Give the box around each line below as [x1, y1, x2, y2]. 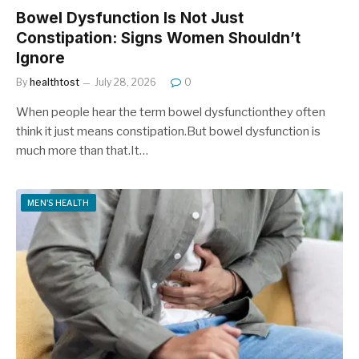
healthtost [30, 75, 79, 88]
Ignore [16, 48, 65, 67]
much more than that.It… [16, 143, 148, 158]
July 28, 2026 [95, 75, 156, 88]
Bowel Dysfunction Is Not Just [16, 8, 244, 27]
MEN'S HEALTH [27, 197, 90, 208]
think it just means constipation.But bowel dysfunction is [16, 123, 321, 139]
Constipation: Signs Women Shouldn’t [16, 28, 301, 47]
